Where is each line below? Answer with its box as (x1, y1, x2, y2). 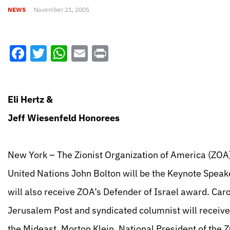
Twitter (47, 43, 99, 64)
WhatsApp (67, 43, 144, 64)
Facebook (26, 43, 98, 64)
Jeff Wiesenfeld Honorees (8, 112, 120, 124)
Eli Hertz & (8, 93, 53, 105)
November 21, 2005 (34, 5, 89, 13)
